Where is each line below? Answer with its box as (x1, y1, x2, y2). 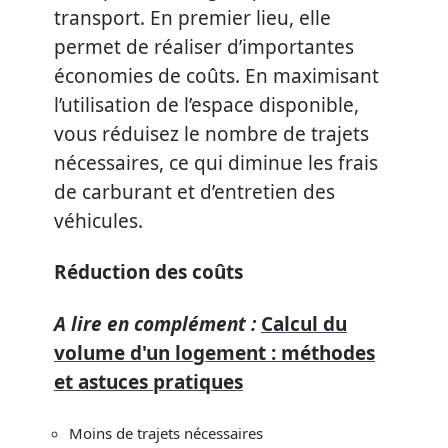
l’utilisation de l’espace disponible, (54, 91, 359, 118)
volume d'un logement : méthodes (54, 339, 375, 366)
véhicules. (54, 207, 143, 234)
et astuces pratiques (54, 368, 243, 395)
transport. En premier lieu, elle (54, 4, 331, 31)
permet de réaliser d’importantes (54, 33, 354, 60)
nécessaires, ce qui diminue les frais (54, 149, 378, 176)
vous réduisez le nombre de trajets (54, 120, 369, 147)
